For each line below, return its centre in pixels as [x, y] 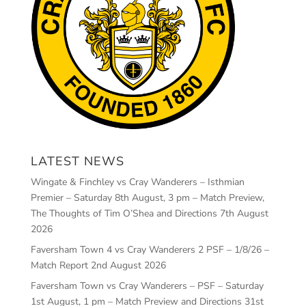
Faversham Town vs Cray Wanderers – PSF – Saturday [147, 286]
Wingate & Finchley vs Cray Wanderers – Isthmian [137, 182]
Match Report [59, 265]
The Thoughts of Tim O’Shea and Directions [124, 213]
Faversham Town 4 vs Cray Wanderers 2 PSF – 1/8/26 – [150, 249]
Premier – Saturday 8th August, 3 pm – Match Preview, [147, 197]
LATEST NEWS [77, 161]
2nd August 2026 [128, 265]
